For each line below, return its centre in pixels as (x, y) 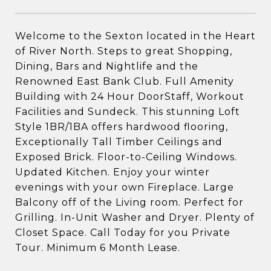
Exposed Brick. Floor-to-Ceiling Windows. (126, 157)
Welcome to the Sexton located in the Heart (135, 36)
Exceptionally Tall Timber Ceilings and (119, 142)
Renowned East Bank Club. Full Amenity (125, 81)
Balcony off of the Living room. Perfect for (129, 202)
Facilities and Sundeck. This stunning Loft (128, 112)
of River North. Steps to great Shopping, (124, 51)
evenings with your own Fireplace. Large (125, 187)
